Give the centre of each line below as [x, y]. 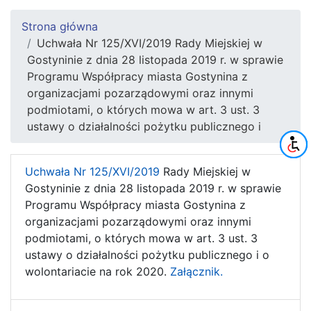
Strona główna [60, 26]
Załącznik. [196, 271]
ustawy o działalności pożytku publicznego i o [147, 254]
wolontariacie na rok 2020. [98, 271]
